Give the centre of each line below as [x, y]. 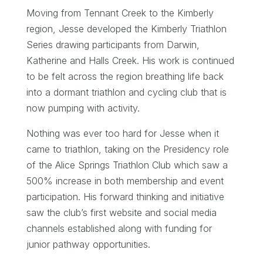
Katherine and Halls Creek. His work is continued [130, 60]
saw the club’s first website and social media [121, 212]
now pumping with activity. [83, 108]
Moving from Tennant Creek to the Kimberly [120, 13]
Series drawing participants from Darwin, [113, 44]
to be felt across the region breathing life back [125, 76]
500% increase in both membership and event [125, 181]
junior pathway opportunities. [88, 244]
